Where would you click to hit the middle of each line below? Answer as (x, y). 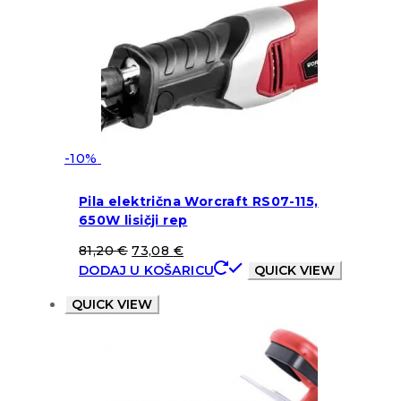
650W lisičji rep (133, 221)
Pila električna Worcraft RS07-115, (199, 202)
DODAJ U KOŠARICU (147, 270)
